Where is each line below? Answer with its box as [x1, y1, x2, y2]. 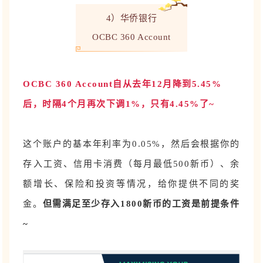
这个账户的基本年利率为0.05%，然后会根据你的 [23, 139, 240, 149]
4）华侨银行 [106, 13, 157, 23]
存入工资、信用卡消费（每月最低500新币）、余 [23, 159, 240, 168]
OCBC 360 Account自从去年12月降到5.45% [23, 79, 222, 89]
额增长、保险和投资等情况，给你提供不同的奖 [23, 178, 240, 188]
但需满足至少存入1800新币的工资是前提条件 [42, 198, 240, 208]
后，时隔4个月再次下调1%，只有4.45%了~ [23, 99, 215, 109]
